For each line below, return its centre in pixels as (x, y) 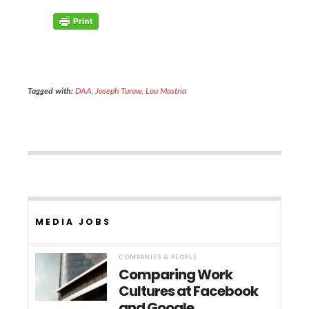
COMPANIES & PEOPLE (158, 257)
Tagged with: (50, 91)
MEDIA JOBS (73, 222)
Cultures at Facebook (189, 291)
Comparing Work (176, 275)
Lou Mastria (166, 91)
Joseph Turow (119, 91)
